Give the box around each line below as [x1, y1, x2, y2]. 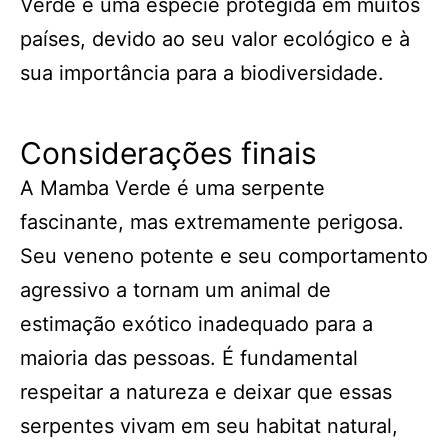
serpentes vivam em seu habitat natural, [20, 414, 398, 438]
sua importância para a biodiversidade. [20, 61, 384, 85]
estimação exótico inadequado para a [20, 312, 373, 336]
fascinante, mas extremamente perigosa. [20, 210, 404, 234]
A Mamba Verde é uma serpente [20, 176, 325, 200]
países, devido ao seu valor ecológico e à [20, 27, 410, 51]
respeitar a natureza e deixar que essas [20, 380, 392, 404]
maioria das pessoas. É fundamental [20, 346, 358, 370]
